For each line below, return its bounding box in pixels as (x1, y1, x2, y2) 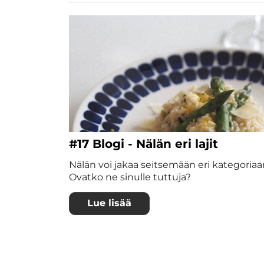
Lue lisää (87, 197, 131, 209)
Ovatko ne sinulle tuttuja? (69, 171, 191, 183)
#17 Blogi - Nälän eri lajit (69, 136, 218, 151)
